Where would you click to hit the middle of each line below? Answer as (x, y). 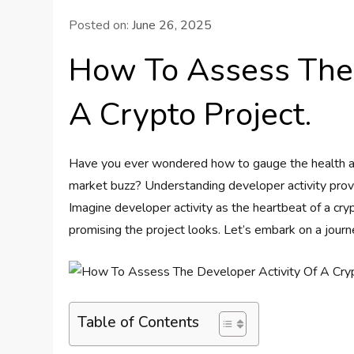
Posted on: (101, 25)
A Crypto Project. (190, 114)
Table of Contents (139, 322)
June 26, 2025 (172, 25)
